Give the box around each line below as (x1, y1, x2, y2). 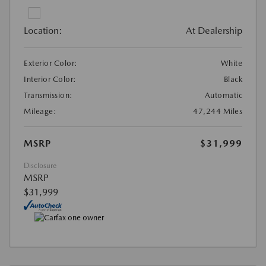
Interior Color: (24, 74, 77, 84)
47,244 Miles (193, 106, 242, 116)
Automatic (204, 90, 242, 100)
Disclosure (24, 161, 56, 170)
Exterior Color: (24, 58, 78, 68)
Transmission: (24, 90, 73, 100)
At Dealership (186, 24, 242, 36)
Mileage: (24, 106, 56, 116)
